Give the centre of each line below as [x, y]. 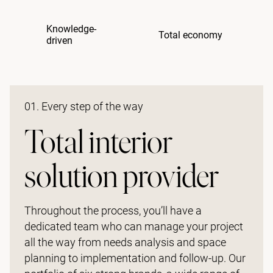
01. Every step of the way [84, 107]
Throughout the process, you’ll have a [113, 211]
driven [59, 41]
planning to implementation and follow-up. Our [135, 258]
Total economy [190, 35]
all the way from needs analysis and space [125, 243]
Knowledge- [71, 29]
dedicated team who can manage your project [134, 227]
